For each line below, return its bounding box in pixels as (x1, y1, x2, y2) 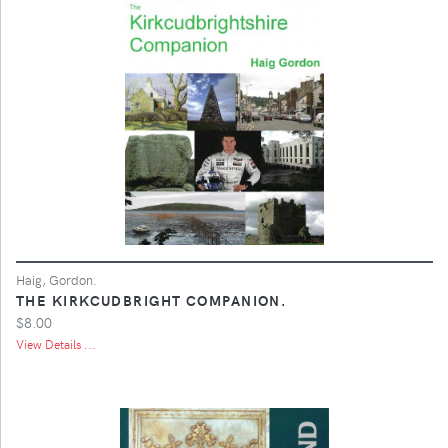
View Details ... (16, 335, 96, 352)
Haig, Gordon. (16, 270, 97, 288)
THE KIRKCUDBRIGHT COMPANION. (16, 289, 287, 310)
